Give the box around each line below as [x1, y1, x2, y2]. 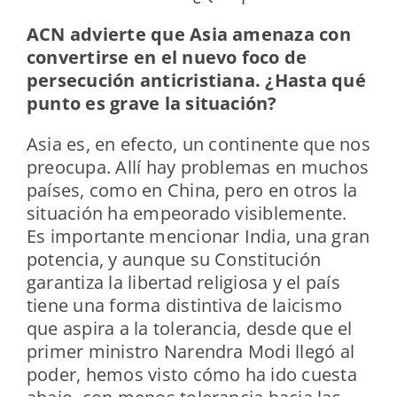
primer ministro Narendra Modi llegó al [26, 339, 355, 364]
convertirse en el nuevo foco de [26, 45, 307, 70]
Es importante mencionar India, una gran [26, 224, 370, 249]
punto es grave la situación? [26, 91, 277, 116]
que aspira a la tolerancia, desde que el [26, 316, 353, 341]
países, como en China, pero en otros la [26, 178, 358, 203]
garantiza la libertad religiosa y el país [26, 270, 340, 295]
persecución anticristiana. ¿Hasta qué [26, 68, 366, 93]
